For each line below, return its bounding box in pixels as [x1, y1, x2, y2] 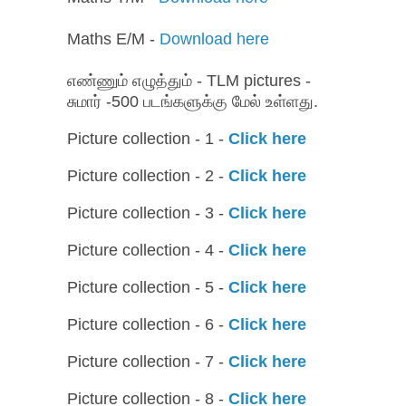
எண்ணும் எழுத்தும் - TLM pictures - [67, 72, 311, 91]
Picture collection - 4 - [67, 241, 228, 260]
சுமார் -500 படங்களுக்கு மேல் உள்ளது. [67, 92, 318, 111]
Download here [159, 30, 269, 49]
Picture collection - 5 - [67, 278, 228, 297]
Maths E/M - [67, 30, 159, 49]
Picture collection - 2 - [67, 167, 228, 186]
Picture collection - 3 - [67, 204, 228, 223]
